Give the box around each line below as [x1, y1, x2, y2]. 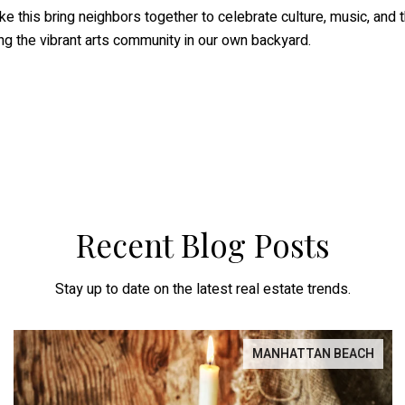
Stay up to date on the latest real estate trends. [54, 278, 351, 301]
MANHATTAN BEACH [252, 344, 374, 364]
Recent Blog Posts [75, 223, 330, 267]
